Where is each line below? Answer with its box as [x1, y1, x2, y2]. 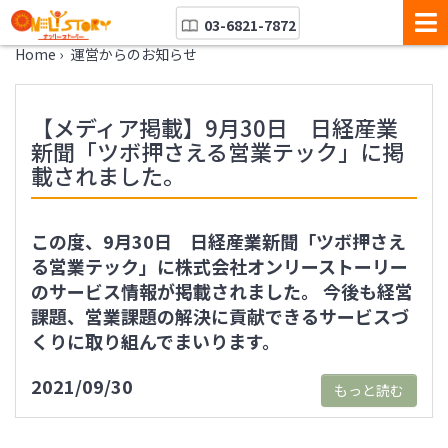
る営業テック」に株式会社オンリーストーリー [31, 253, 408, 279]
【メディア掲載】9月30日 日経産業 [31, 111, 398, 143]
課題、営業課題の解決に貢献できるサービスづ [31, 303, 409, 329]
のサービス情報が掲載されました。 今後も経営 [31, 278, 413, 304]
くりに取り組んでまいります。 [31, 328, 280, 354]
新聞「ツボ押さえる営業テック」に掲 [31, 135, 404, 167]
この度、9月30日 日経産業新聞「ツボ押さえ [31, 228, 406, 254]
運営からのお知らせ [71, 44, 197, 64]
